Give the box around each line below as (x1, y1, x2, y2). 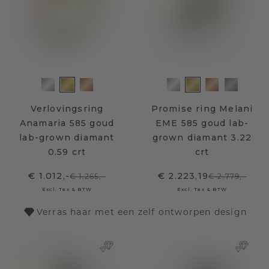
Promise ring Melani (151, 103, 253, 114)
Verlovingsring (30, 103, 104, 114)
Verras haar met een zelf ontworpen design (36, 207, 247, 217)
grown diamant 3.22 (152, 132, 252, 143)
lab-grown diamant (19, 132, 115, 143)
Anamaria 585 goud (19, 118, 115, 128)
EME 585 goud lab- (155, 118, 249, 128)
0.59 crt (47, 147, 86, 157)
